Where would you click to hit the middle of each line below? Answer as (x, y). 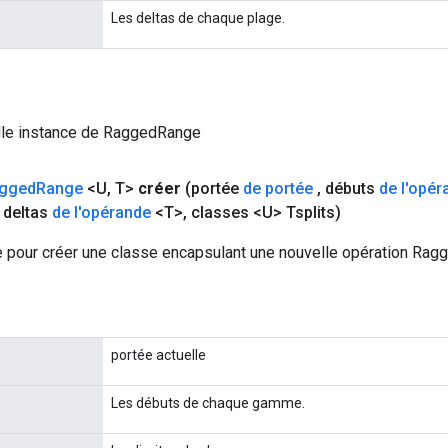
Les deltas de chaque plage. (198, 17)
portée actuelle (158, 354)
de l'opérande (101, 212)
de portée (278, 188)
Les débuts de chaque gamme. (208, 402)
